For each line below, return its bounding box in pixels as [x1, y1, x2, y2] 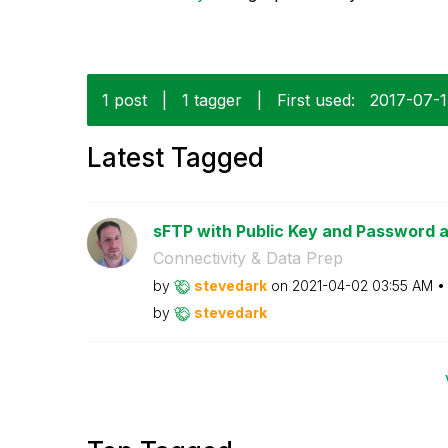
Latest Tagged [87, 141, 264, 173]
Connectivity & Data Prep [152, 247, 343, 268]
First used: [277, 89, 355, 110]
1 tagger [182, 89, 242, 110]
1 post [102, 89, 147, 110]
